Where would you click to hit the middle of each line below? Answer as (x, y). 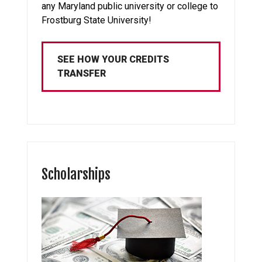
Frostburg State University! (97, 20)
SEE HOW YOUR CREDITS (113, 59)
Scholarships (76, 174)
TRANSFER (82, 73)
